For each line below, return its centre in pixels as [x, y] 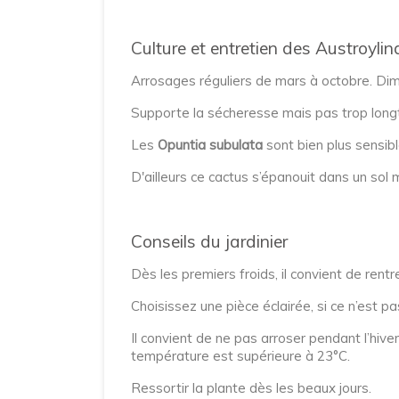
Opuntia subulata [210, 145]
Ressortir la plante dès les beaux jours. [251, 388]
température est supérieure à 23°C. [240, 356]
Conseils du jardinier [209, 241]
